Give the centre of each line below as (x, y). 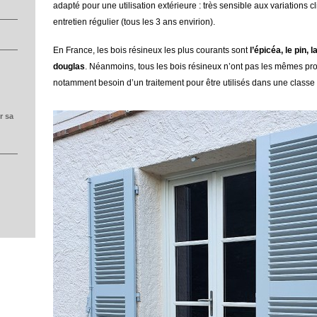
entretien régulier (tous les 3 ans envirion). (134, 22)
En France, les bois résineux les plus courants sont (151, 50)
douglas (69, 67)
